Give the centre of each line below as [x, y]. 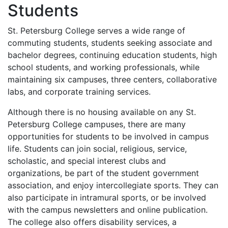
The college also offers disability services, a [92, 222]
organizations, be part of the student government [103, 173]
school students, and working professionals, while [104, 67]
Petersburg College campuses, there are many [97, 124]
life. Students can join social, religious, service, [97, 148]
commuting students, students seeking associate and [110, 42]
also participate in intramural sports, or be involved [107, 197]
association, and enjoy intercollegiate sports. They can [113, 185]
